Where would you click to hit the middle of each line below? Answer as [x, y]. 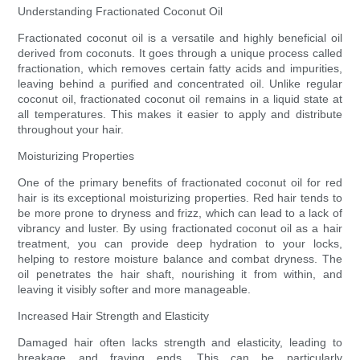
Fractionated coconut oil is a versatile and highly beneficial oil [180, 38]
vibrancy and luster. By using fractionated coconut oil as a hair [180, 229]
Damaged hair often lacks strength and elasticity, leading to [180, 343]
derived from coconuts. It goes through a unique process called [180, 53]
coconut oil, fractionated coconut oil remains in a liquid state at [180, 99]
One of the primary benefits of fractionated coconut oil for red [180, 183]
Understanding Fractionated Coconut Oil [121, 12]
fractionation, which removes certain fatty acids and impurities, [180, 69]
